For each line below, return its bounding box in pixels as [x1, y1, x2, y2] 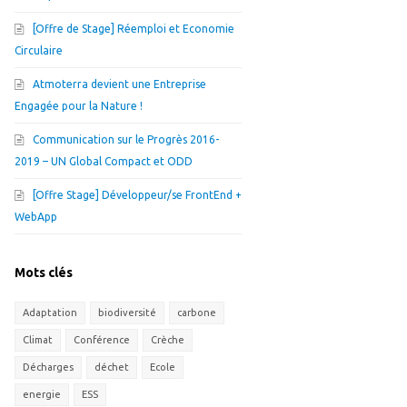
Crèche [151, 334, 184, 345]
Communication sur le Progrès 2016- [33, 134, 219, 145]
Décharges [23, 362, 74, 372]
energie [23, 389, 61, 400]
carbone [177, 307, 216, 318]
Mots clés [15, 265, 73, 280]
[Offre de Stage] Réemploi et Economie [33, 23, 234, 35]
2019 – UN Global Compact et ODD [15, 155, 193, 167]
